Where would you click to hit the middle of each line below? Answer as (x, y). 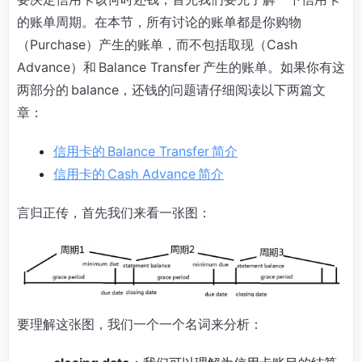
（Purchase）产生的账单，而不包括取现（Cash (157, 44)
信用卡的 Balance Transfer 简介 (145, 151)
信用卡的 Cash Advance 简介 (139, 173)
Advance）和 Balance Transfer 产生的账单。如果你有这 (181, 67)
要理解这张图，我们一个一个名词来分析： (140, 324)
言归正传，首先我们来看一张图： (114, 212)
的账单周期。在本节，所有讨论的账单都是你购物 (159, 21)
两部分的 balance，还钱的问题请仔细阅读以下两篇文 (171, 89)
